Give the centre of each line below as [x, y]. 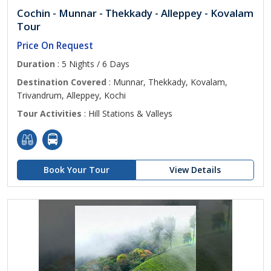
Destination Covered [62, 82]
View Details [195, 170]
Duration [36, 64]
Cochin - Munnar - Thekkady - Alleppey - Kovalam [135, 13]
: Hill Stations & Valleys [127, 113]
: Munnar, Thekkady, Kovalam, [167, 82]
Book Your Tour [76, 170]
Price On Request [55, 46]
